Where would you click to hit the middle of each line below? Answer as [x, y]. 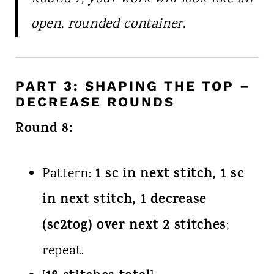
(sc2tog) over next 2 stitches [134, 226]
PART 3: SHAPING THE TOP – [133, 86]
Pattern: [68, 174]
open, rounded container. [108, 24]
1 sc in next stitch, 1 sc [169, 175]
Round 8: [44, 129]
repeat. [63, 251]
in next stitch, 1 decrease [124, 200]
